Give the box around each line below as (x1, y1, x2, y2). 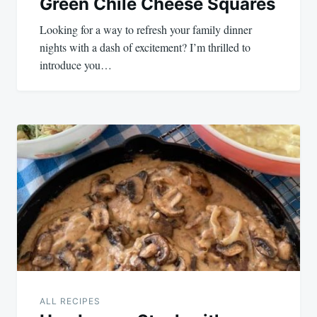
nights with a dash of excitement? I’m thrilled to (40, 40, 250, 55)
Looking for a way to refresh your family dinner (40, 22, 252, 38)
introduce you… (40, 57, 112, 73)
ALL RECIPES (40, 296, 100, 307)
